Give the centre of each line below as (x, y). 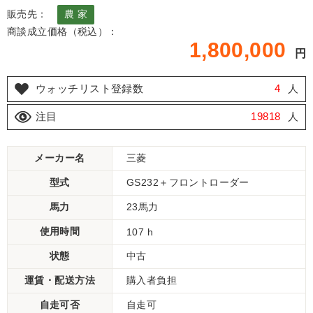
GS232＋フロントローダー (188, 182)
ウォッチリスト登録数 (90, 88)
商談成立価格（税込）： (63, 31)
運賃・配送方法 (60, 280)
